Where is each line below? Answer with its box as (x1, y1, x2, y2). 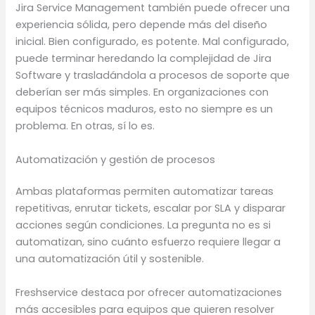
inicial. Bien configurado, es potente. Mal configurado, (15, 34, 290, 49)
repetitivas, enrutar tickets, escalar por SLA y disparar (15, 201, 286, 216)
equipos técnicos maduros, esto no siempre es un (15, 102, 274, 117)
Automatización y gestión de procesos (15, 152, 216, 167)
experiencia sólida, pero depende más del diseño (15, 18, 268, 32)
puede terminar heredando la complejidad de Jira (15, 51, 272, 66)
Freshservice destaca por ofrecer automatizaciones (15, 285, 283, 300)
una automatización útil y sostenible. (15, 252, 205, 266)
